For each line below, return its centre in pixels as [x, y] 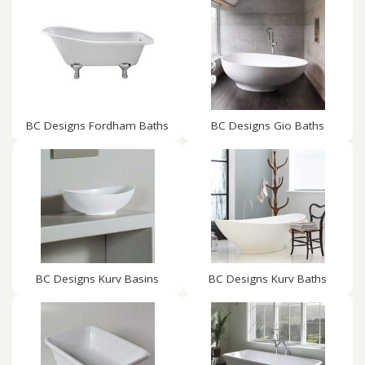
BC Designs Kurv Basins [97, 279]
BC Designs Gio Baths [268, 125]
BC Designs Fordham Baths [97, 125]
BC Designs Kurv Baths [268, 279]
